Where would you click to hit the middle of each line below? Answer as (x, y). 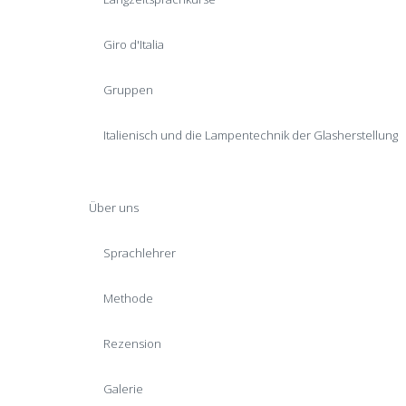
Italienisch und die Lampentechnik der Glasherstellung (251, 135)
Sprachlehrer (140, 253)
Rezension (132, 343)
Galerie (123, 389)
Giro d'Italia (134, 44)
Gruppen (128, 90)
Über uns (114, 208)
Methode (128, 298)
